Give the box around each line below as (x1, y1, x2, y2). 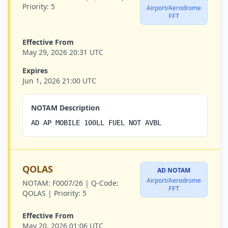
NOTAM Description (31, 103, 100, 112)
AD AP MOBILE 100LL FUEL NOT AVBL (31, 119, 161, 127)
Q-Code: (91, 178, 119, 188)
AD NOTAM (157, 166, 190, 175)
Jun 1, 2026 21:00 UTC (22, 76, 96, 85)
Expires (22, 66, 48, 75)
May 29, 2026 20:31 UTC (22, 47, 103, 57)
